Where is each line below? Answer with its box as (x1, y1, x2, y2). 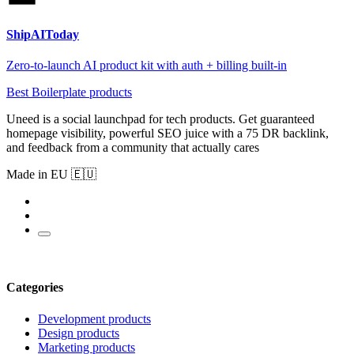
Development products (38, 311, 151, 326)
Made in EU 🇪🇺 (6, 167, 96, 181)
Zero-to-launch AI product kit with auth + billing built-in (6, 58, 287, 72)
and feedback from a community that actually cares (6, 140, 259, 154)
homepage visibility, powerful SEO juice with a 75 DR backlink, (6, 126, 329, 140)
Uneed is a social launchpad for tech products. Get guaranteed (6, 111, 314, 126)
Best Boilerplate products (6, 85, 132, 99)
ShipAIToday (6, 27, 79, 41)
